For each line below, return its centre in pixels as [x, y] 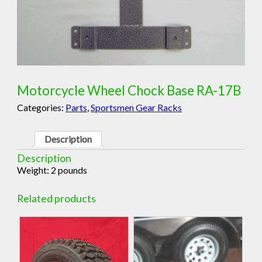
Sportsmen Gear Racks [137, 108]
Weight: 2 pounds [52, 170]
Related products [57, 198]
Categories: [42, 108]
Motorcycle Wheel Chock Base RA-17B [129, 91]
